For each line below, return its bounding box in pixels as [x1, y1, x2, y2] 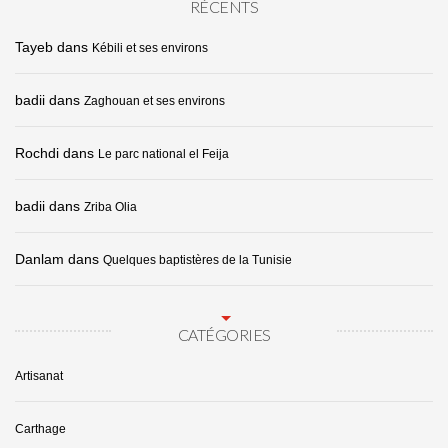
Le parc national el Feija [98, 147, 229, 162]
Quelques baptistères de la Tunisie [103, 253, 292, 268]
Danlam [15, 251, 64, 268]
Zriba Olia [84, 200, 137, 215]
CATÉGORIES [177, 325, 271, 345]
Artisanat [15, 369, 63, 384]
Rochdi [15, 145, 59, 162]
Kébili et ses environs [92, 41, 208, 56]
